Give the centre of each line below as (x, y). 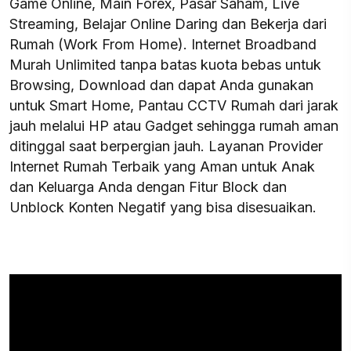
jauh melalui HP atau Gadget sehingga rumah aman (174, 126)
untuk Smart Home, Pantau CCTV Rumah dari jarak (174, 105)
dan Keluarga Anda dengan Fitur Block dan (148, 187)
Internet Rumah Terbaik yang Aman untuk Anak (162, 166)
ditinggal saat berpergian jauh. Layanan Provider (166, 146)
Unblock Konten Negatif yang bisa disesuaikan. (163, 207)
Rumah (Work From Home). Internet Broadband (163, 44)
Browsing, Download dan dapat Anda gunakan (161, 85)
